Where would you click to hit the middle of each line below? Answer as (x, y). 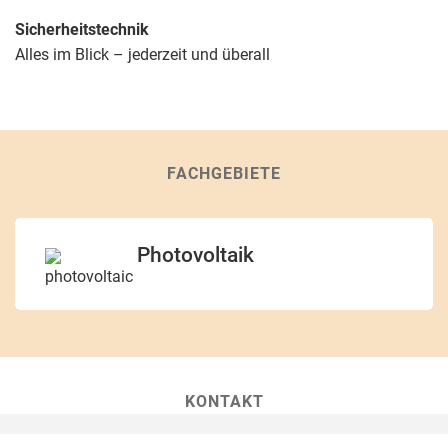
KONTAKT (224, 401)
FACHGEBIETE (224, 173)
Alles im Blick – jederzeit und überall (142, 54)
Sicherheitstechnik (82, 29)
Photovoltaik (195, 255)
